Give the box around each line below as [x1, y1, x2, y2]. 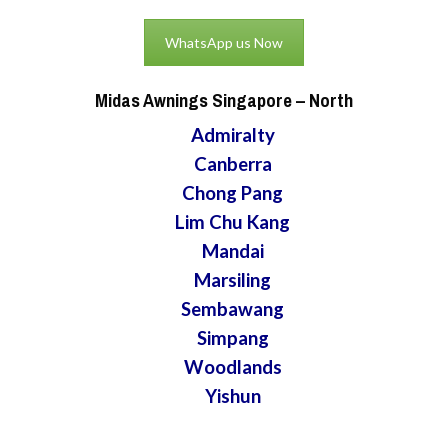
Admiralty [190, 123, 275, 146]
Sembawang [181, 297, 285, 320]
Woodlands [183, 355, 282, 378]
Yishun [204, 384, 261, 407]
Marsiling [194, 268, 272, 291]
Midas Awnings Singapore [95, 87, 292, 113]
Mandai [201, 239, 264, 262]
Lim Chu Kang [175, 210, 291, 233]
